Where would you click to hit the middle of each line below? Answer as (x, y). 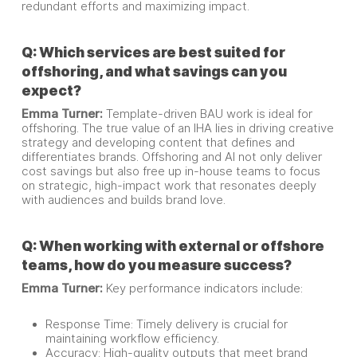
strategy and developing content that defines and (158, 143)
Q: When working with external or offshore (173, 246)
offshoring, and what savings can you (154, 71)
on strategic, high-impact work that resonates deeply (169, 186)
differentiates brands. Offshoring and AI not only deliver (171, 157)
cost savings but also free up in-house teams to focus (171, 171)
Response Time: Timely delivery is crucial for (166, 324)
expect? (51, 90)
